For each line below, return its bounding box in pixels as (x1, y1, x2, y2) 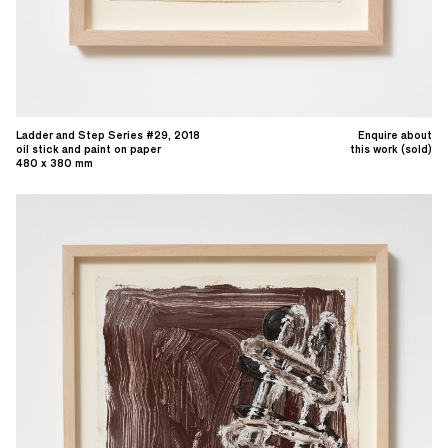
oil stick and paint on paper (16, 141, 161, 156)
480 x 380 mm (16, 155, 93, 170)
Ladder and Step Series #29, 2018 (16, 127, 200, 142)
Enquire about (358, 127, 432, 142)
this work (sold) (350, 141, 432, 156)
